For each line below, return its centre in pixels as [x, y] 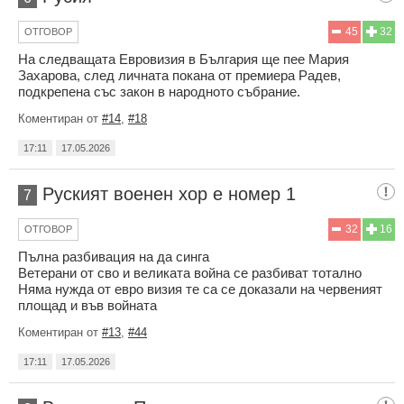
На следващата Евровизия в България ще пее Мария [184, 59]
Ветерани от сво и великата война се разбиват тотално [190, 272]
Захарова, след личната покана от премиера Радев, [179, 75]
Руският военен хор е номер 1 [169, 193]
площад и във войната [87, 305]
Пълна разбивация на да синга [114, 256]
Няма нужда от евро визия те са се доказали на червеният [200, 289]
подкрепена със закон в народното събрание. [159, 91]
